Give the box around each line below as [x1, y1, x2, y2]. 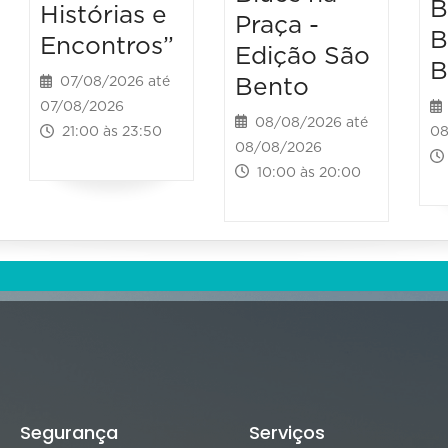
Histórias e [40, 3, 168, 29]
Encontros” [40, 34, 175, 60]
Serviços [249, 419, 325, 445]
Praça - [234, 12, 319, 38]
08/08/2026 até [247, 115, 369, 130]
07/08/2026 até [52, 75, 171, 90]
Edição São [234, 43, 370, 69]
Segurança [20, 419, 118, 445]
